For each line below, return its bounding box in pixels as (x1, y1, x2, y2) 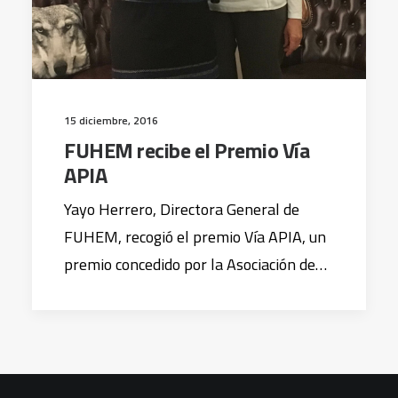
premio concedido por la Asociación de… (64, 252, 327, 276)
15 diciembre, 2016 (64, 112, 158, 129)
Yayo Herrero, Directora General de (64, 197, 299, 221)
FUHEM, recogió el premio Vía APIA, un (64, 225, 326, 249)
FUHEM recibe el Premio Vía (64, 134, 310, 166)
